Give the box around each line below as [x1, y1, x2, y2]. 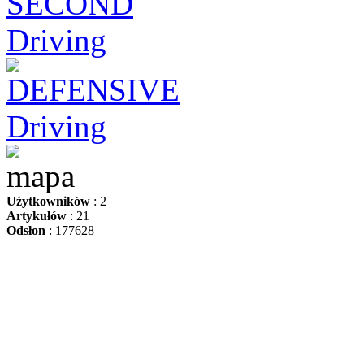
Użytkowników [6, 194, 90, 208]
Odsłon [6, 223, 45, 237]
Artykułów [6, 209, 67, 223]
